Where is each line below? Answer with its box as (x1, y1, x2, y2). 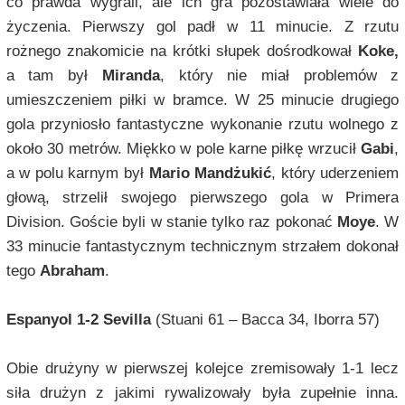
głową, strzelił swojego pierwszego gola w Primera (5, 189, 400, 207)
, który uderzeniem (271, 165, 400, 183)
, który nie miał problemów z (159, 67, 400, 85)
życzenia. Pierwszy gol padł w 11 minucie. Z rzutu (5, 18, 400, 36)
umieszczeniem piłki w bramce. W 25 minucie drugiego (5, 91, 400, 109)
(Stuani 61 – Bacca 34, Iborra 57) (150, 311, 380, 329)
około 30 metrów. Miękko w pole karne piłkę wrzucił (5, 140, 362, 158)
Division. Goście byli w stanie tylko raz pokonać (5, 213, 337, 231)
